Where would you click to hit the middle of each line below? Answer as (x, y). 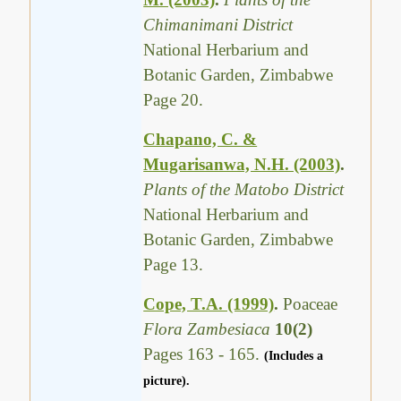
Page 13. (174, 264)
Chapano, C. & (200, 139)
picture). (167, 380)
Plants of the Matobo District (244, 189)
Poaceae (311, 303)
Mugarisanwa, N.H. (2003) (242, 164)
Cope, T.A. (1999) (209, 303)
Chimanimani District (218, 24)
